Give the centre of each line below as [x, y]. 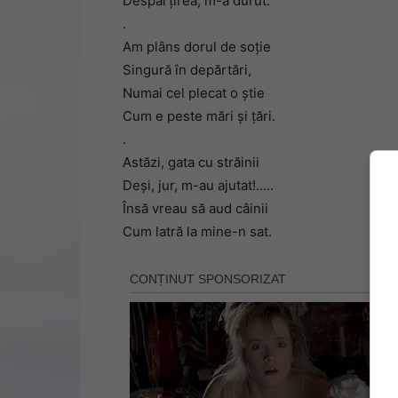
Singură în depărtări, [187, 70]
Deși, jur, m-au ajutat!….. [198, 185]
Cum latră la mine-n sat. [197, 231]
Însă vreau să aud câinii [195, 208]
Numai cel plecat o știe [194, 93]
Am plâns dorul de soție [197, 47]
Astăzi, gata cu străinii [191, 162]
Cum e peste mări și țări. [199, 116]
